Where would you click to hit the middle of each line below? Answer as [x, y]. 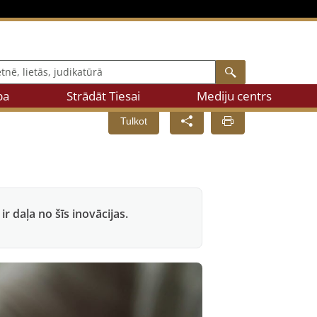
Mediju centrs [234, 96]
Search [252, 71]
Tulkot [134, 121]
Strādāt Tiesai [103, 96]
